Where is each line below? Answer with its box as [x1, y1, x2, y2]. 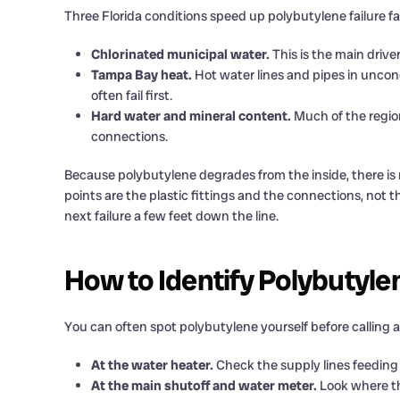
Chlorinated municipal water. [91, 46, 270, 63]
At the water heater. [91, 356, 213, 374]
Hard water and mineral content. [91, 107, 291, 125]
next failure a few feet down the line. [64, 207, 279, 225]
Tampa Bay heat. [91, 66, 192, 84]
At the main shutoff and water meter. [91, 377, 317, 395]
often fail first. [91, 87, 172, 104]
